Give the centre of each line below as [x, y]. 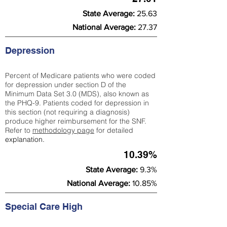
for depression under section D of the [66, 85]
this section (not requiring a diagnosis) [67, 112]
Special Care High [45, 206]
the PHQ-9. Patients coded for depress [68, 103]
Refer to [19, 130]
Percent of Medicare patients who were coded [80, 75]
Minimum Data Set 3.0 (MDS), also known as [77, 94]
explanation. [25, 139]
